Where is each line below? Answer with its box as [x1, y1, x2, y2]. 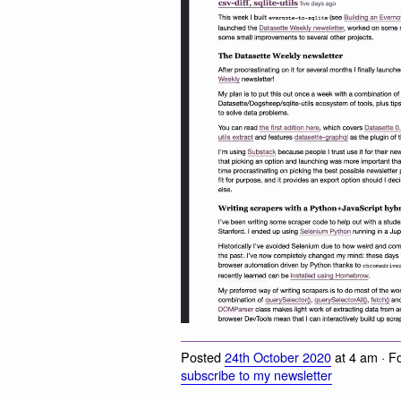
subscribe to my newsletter [181, 364, 332, 384]
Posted [181, 346, 225, 366]
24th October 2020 [225, 346, 331, 366]
